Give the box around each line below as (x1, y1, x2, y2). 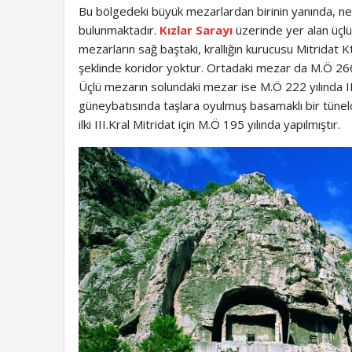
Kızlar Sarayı (159, 22, 233, 38)
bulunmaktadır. (78, 22, 159, 38)
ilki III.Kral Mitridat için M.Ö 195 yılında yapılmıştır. (78, 116, 340, 133)
